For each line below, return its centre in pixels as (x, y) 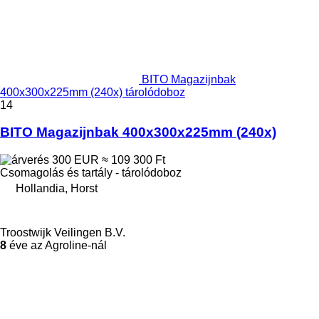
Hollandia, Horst (57, 188)
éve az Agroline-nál (57, 245)
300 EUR (75, 160)
